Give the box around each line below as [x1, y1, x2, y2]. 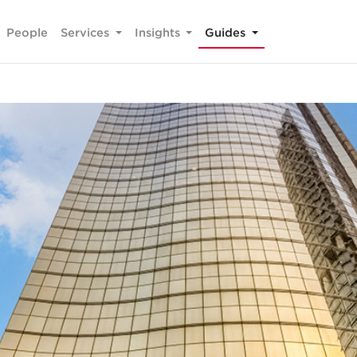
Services [61, 25, 113, 40]
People [6, 25, 49, 40]
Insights [134, 25, 183, 40]
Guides [205, 25, 249, 40]
